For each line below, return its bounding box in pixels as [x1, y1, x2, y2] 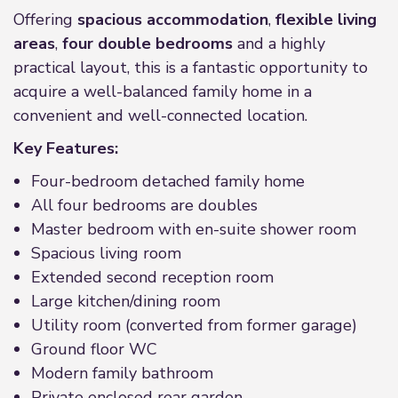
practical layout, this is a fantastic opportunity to [13, 57, 368, 78]
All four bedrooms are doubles [31, 195, 258, 216]
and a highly [233, 33, 325, 54]
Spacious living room [31, 243, 181, 264]
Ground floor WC [31, 338, 157, 360]
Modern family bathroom [31, 362, 213, 384]
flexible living [275, 9, 377, 30]
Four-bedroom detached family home [31, 171, 305, 192]
